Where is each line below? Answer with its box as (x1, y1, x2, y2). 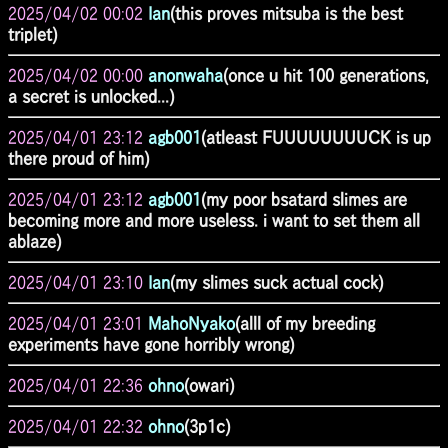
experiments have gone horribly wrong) (8, 335, 294, 353)
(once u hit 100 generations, (223, 66, 429, 84)
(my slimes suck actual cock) (170, 273, 383, 291)
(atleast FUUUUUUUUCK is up (201, 128, 431, 146)
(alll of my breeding (235, 314, 375, 332)
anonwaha (148, 66, 223, 84)
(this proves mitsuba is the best (170, 4, 403, 22)
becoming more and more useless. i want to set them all (8, 211, 420, 229)
